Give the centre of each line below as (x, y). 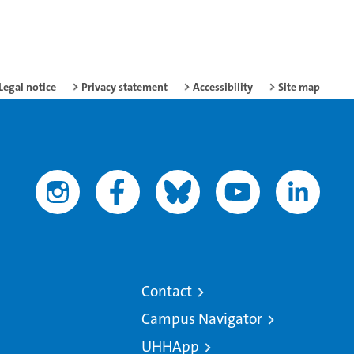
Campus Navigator (201, 319)
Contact (166, 292)
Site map (299, 87)
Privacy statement (124, 87)
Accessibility (223, 87)
